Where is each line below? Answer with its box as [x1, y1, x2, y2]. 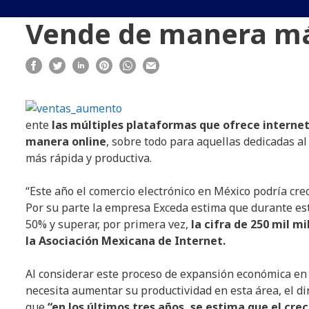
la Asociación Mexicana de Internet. [26, 233, 226, 249]
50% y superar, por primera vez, [26, 217, 188, 232]
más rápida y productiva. [26, 150, 152, 166]
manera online [26, 134, 106, 150]
